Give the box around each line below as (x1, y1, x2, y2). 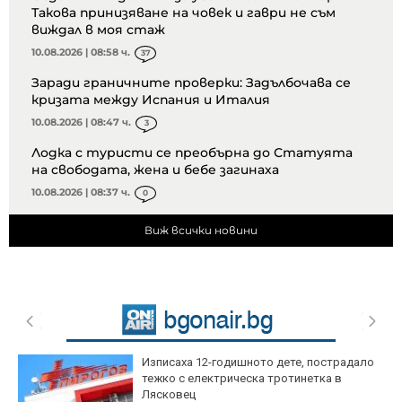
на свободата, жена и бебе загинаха (31, 161, 279, 178)
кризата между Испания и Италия (31, 91, 270, 108)
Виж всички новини (144, 223, 258, 237)
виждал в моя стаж (31, 21, 165, 38)
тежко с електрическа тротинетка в (142, 371, 342, 385)
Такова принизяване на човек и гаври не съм (31, 4, 336, 21)
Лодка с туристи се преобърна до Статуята (31, 144, 353, 161)
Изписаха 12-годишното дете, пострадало (142, 354, 374, 369)
